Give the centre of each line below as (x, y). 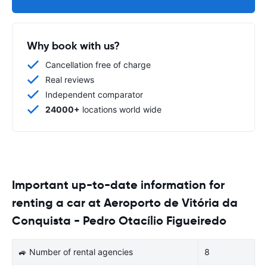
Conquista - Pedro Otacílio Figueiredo (119, 220)
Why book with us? (73, 45)
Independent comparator (94, 94)
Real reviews (70, 79)
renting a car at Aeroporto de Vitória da (125, 202)
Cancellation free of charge (98, 64)
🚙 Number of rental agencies (76, 252)
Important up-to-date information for (118, 184)
